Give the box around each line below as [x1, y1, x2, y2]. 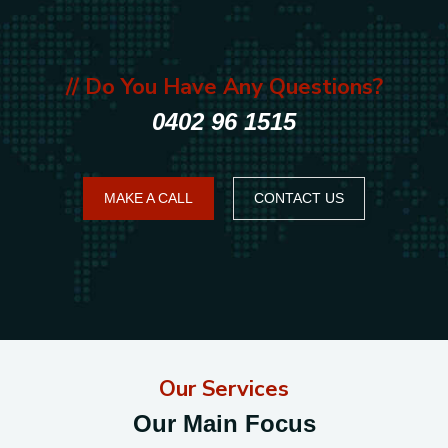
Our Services [159, 373, 289, 404]
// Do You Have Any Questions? [65, 71, 383, 102]
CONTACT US [254, 189, 344, 206]
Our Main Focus [132, 409, 316, 437]
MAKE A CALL [104, 189, 193, 206]
